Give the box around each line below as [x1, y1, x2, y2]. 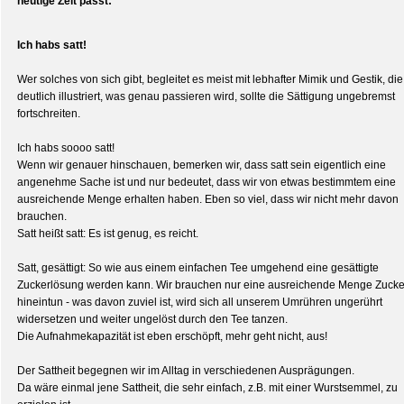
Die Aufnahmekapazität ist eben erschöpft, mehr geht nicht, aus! [17, 330, 327, 343]
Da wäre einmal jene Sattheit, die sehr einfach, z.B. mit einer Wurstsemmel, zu [17, 381, 398, 394]
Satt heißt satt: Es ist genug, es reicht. [17, 227, 198, 240]
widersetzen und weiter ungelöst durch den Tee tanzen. [17, 313, 288, 326]
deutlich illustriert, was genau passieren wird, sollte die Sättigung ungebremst [17, 90, 395, 103]
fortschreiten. [17, 107, 80, 120]
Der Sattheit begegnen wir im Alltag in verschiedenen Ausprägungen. [17, 364, 354, 377]
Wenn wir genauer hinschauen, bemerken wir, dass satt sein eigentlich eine [17, 159, 386, 171]
